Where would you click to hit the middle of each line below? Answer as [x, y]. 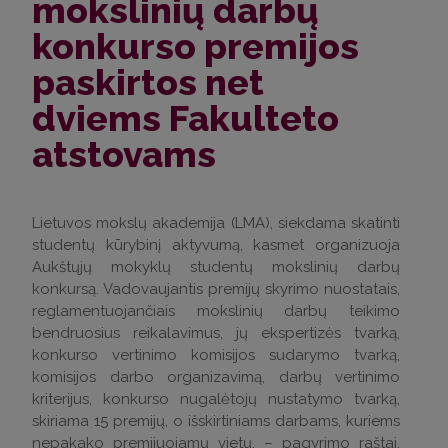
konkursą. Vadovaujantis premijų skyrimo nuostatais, [216, 289]
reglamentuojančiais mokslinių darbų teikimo [216, 311]
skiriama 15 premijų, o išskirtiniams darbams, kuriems [216, 421]
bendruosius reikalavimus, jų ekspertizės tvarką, [216, 333]
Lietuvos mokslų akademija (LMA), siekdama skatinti [216, 223]
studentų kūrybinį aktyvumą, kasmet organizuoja [216, 245]
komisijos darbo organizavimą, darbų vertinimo [216, 377]
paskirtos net [148, 82]
